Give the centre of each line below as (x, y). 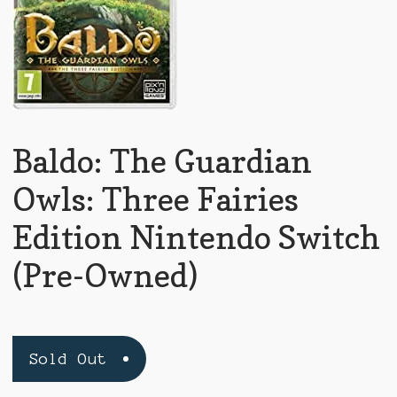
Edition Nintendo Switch (196, 237)
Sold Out (69, 358)
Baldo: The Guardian (162, 161)
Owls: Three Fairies (155, 199)
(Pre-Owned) (105, 276)
